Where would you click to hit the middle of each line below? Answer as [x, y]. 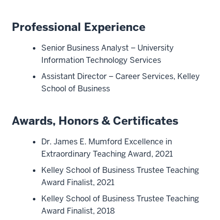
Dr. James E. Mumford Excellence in [107, 141]
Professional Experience [79, 27]
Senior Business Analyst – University [108, 48]
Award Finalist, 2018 [78, 211]
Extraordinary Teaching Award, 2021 [107, 154]
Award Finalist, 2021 [78, 182]
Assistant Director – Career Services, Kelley [121, 76]
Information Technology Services [101, 60]
